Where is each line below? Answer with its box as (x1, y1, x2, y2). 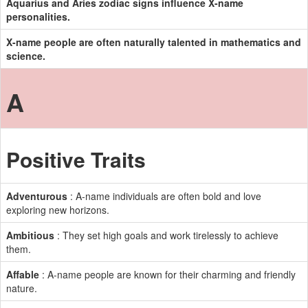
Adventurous (6, 189, 67, 203)
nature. (6, 281, 37, 295)
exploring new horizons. (6, 203, 109, 217)
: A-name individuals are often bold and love (67, 189, 261, 203)
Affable (6, 267, 39, 281)
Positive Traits (6, 144, 146, 174)
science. (6, 49, 45, 63)
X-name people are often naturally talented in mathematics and (6, 35, 301, 49)
